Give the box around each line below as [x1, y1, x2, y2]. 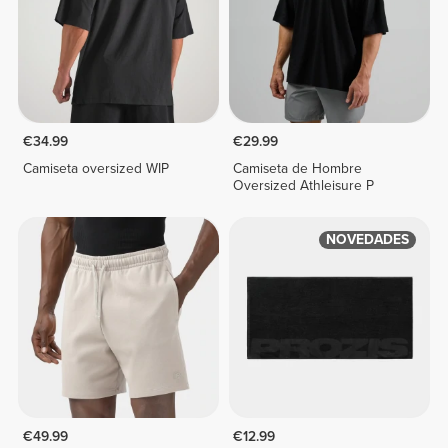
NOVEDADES [325, 231, 409, 249]
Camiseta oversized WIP [22, 160, 169, 177]
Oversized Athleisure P [233, 177, 375, 194]
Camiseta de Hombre [233, 160, 363, 177]
